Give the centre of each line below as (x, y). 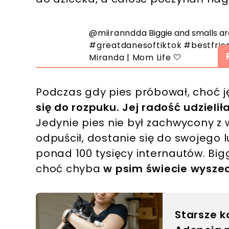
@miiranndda (118, 33)
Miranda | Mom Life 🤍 (136, 58)
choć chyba (70, 169)
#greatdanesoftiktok (135, 45)
